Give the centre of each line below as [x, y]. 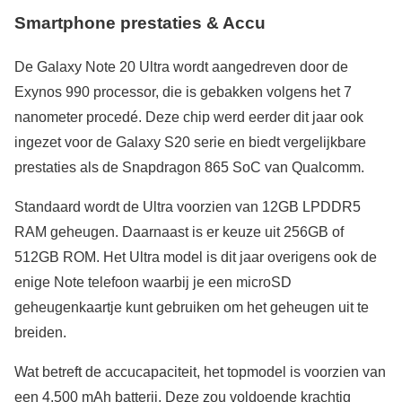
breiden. [40, 333]
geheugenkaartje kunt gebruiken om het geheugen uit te [192, 308]
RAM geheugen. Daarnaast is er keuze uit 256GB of [179, 232]
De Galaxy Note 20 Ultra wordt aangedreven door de [181, 67]
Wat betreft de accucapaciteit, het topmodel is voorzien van [200, 372]
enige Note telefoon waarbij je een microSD [153, 283]
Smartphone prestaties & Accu [140, 23]
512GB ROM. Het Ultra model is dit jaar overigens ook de [196, 258]
